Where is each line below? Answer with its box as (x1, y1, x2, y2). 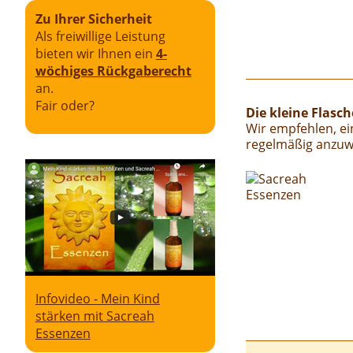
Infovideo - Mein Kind (35, 289, 160, 307)
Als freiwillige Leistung (35, 27, 165, 45)
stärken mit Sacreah (35, 307, 154, 325)
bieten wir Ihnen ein (35, 44, 156, 62)
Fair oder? (35, 96, 95, 114)
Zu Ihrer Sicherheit (35, 9, 152, 28)
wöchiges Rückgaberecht (35, 61, 191, 80)
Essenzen (35, 324, 91, 342)
